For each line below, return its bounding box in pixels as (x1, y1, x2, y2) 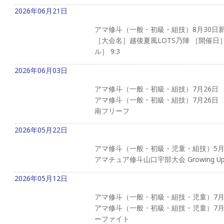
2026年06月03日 (14, 65, 67, 75)
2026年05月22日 (14, 124, 67, 134)
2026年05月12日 (14, 173, 67, 183)
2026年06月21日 (14, 5, 67, 15)
